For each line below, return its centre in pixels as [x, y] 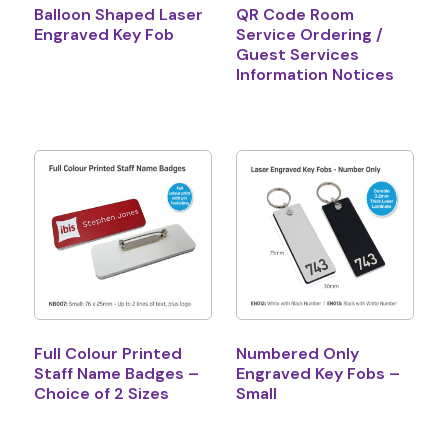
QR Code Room [295, 14]
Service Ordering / [309, 34]
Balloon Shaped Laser [118, 14]
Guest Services [297, 54]
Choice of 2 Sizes [101, 394]
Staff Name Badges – [116, 374]
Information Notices [315, 74]
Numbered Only [297, 354]
